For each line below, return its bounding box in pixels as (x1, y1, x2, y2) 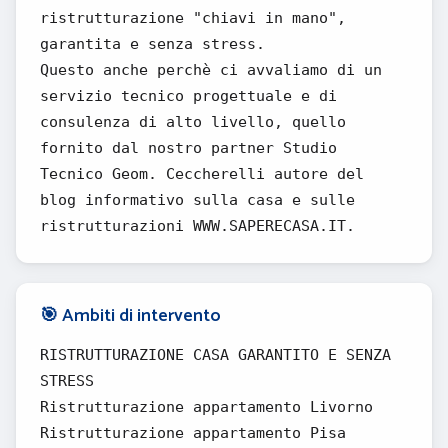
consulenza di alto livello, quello (40, 113, 346, 131)
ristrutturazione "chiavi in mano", (40, 9, 346, 27)
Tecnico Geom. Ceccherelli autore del (40, 165, 364, 183)
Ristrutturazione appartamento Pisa (40, 424, 346, 442)
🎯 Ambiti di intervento (40, 301, 221, 331)
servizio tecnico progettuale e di (40, 87, 337, 105)
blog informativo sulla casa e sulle (40, 191, 355, 209)
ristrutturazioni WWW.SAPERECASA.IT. (40, 217, 355, 235)
